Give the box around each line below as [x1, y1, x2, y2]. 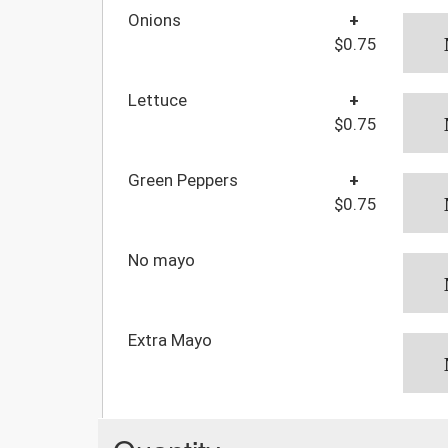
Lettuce [128, 89, 187, 110]
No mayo [128, 249, 195, 270]
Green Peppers [128, 169, 238, 190]
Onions [128, 9, 181, 30]
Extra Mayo [128, 329, 212, 350]
